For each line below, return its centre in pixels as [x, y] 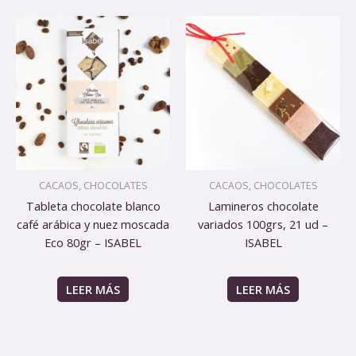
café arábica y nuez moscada [93, 224]
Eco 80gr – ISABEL [93, 242]
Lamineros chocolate [263, 205]
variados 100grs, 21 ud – [263, 224]
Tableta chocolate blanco [93, 205]
